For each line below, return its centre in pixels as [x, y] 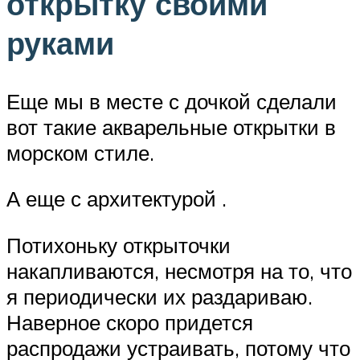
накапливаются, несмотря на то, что [179, 270]
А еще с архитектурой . [117, 199]
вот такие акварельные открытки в [171, 127]
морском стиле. [80, 152]
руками [60, 43]
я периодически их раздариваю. [160, 296]
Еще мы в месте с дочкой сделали [172, 101]
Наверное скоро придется [130, 322]
